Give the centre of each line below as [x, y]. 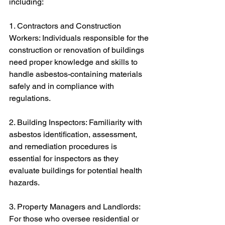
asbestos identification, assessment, [74, 134]
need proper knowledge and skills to [74, 62]
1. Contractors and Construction [66, 26]
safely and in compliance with [63, 86]
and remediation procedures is [64, 146]
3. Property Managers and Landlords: [76, 207]
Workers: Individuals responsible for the [80, 38]
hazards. [24, 183]
